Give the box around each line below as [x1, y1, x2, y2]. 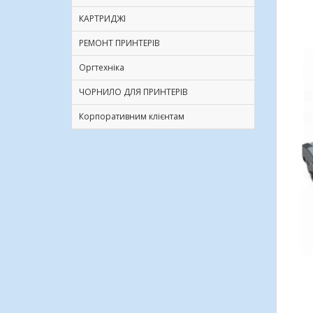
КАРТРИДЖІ [79, 13, 126, 24]
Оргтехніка [79, 61, 124, 73]
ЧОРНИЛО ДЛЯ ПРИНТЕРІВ [79, 86, 188, 98]
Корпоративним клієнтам [79, 110, 184, 122]
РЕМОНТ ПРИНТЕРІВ [79, 37, 160, 49]
